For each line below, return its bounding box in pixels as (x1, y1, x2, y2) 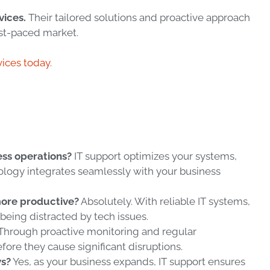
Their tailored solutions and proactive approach (26, 11, 250, 24)
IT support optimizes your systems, (72, 150, 237, 163)
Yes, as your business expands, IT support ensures (11, 256, 245, 268)
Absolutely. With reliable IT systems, (79, 195, 250, 208)
